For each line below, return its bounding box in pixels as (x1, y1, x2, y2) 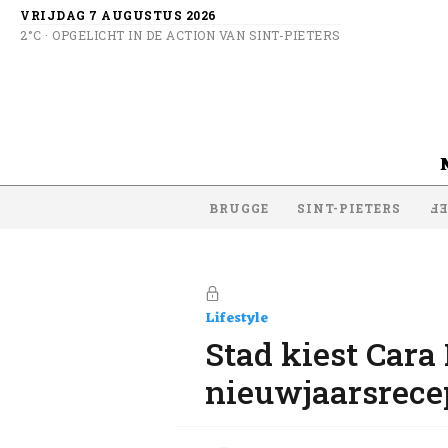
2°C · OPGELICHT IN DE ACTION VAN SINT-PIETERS (20, 27, 341, 43)
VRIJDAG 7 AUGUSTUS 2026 (20, 7, 217, 23)
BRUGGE (209, 199, 269, 216)
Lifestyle (205, 305, 268, 331)
